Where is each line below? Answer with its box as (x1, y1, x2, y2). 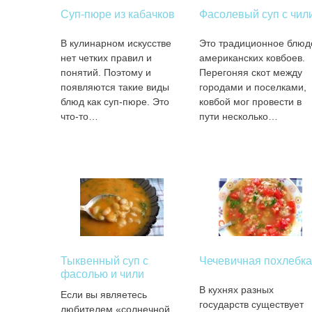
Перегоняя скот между (198, 67, 302, 78)
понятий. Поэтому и (61, 67, 151, 78)
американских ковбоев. (198, 52, 305, 63)
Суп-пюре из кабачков (61, 8, 175, 20)
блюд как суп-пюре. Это (61, 96, 169, 107)
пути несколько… (198, 111, 278, 122)
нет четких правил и (61, 52, 152, 63)
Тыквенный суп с (61, 255, 148, 267)
